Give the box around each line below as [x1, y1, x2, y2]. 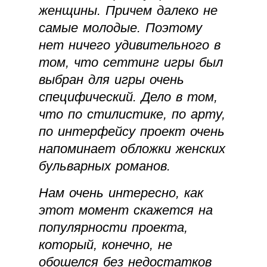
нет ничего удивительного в [39, 38, 221, 53]
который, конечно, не [39, 237, 172, 253]
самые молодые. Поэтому [39, 20, 202, 36]
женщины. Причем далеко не [39, 3, 218, 18]
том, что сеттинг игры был [39, 55, 223, 70]
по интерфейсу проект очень [39, 124, 225, 139]
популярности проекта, [39, 220, 188, 235]
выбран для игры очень [39, 72, 184, 88]
